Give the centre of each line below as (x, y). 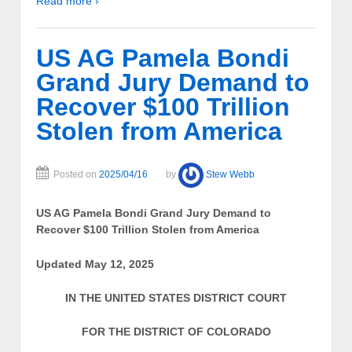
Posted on (76, 175)
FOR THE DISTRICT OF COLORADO (176, 332)
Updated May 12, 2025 (95, 264)
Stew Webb (230, 175)
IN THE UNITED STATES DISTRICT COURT (176, 298)
